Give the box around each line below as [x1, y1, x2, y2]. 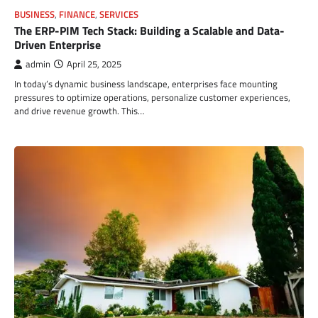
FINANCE [59, 8, 95, 22]
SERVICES [99, 8, 138, 22]
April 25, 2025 [67, 57, 121, 72]
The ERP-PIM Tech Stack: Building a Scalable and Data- [14, 22, 285, 40]
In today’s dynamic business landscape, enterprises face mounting [14, 77, 278, 92]
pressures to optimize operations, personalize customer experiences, [14, 90, 290, 105]
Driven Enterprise [14, 36, 101, 54]
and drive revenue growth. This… [14, 104, 144, 119]
